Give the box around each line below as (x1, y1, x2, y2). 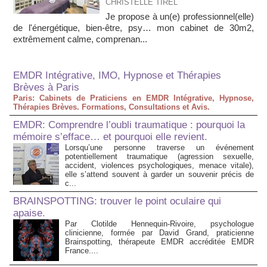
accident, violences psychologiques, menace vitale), (65, 161, 254, 170)
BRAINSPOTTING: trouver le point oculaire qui (13, 195, 221, 207)
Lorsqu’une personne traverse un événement (65, 143, 254, 153)
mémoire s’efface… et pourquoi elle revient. (13, 131, 207, 143)
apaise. (13, 207, 45, 219)
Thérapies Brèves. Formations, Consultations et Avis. (13, 103, 210, 112)
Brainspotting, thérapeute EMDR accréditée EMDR (65, 237, 254, 247)
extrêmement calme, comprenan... (13, 34, 147, 45)
